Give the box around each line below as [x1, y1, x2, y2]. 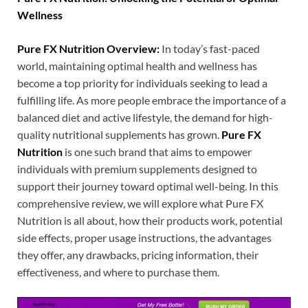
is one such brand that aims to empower [63, 145, 252, 159]
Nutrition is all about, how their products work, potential [17, 214, 283, 228]
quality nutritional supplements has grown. [17, 128, 221, 142]
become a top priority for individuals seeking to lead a [17, 76, 267, 90]
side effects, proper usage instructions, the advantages [17, 231, 272, 245]
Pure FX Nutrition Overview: [17, 42, 162, 56]
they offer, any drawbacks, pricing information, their [17, 248, 258, 262]
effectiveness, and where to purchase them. [17, 265, 219, 279]
